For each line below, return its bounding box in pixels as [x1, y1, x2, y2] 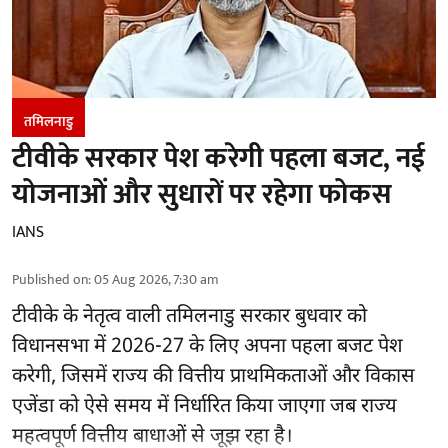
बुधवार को [290, 303, 367, 330]
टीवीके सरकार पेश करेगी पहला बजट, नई [12, 134, 425, 182]
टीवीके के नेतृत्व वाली [12, 303, 166, 330]
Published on [12, 267, 88, 291]
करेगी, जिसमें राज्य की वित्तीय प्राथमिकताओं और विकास [12, 363, 415, 390]
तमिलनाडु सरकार [166, 303, 290, 330]
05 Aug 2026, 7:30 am [94, 267, 219, 291]
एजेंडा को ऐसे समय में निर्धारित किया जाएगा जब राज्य [12, 393, 397, 420]
